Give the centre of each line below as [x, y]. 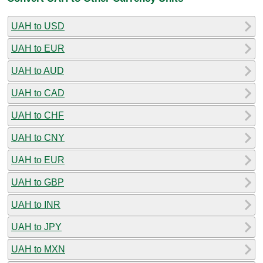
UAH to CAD [38, 93]
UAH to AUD [38, 70]
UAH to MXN [38, 249]
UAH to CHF [38, 115]
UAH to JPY [36, 227]
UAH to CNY [38, 137]
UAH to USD [38, 26]
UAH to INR [36, 204]
